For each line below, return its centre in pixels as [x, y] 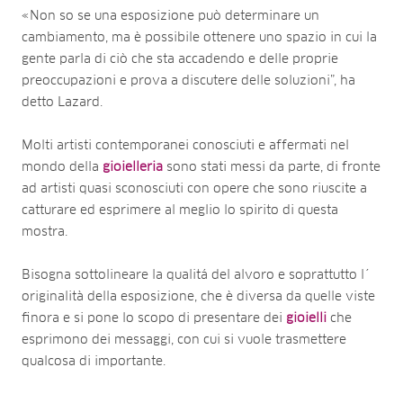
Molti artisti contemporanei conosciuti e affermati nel [185, 145]
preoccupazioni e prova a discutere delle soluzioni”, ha [188, 81]
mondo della [62, 167]
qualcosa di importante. [94, 361]
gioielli [306, 318]
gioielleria [133, 167]
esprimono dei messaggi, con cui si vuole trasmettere [184, 340]
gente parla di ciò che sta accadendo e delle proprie [180, 59]
